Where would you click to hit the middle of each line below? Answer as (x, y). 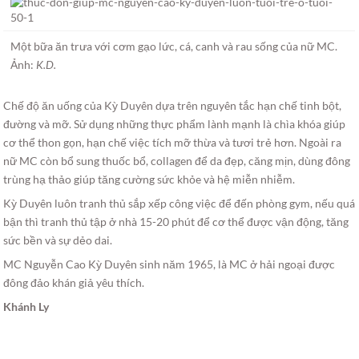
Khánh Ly (26, 306)
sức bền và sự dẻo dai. (58, 240)
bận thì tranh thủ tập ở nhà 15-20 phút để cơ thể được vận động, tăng (176, 221)
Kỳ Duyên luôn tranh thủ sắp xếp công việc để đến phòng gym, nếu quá (179, 203)
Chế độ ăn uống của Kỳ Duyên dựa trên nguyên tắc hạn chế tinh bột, (173, 105)
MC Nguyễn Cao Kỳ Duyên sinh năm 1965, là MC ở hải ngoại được (169, 264)
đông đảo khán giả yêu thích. (74, 282)
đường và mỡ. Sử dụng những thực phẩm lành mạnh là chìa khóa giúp (175, 123)
